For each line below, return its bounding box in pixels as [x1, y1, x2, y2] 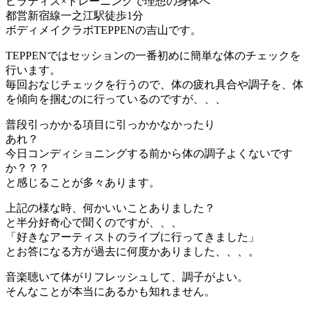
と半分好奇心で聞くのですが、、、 [6, 216, 182, 228]
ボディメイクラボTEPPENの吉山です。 [6, 23, 201, 36]
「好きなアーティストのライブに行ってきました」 [6, 230, 259, 243]
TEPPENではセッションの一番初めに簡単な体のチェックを [6, 49, 301, 61]
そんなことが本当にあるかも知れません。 [6, 285, 215, 297]
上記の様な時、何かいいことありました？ [6, 201, 215, 214]
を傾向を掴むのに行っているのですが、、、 [6, 92, 226, 105]
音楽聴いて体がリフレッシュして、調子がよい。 [6, 270, 248, 283]
